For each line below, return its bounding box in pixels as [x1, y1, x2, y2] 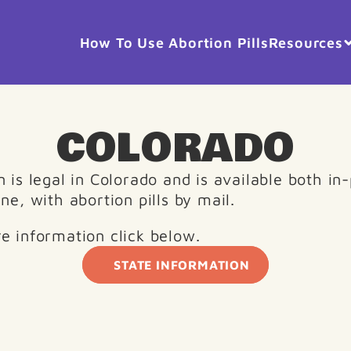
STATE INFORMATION [114, 257, 250, 272]
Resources [268, 34, 343, 51]
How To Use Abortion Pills [79, 34, 269, 51]
